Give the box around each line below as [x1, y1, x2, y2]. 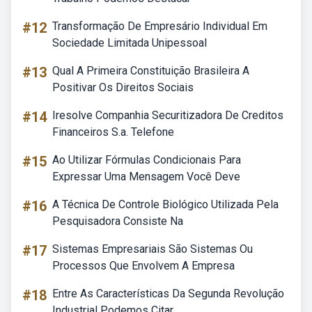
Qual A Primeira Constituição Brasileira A [52, 64, 249, 77]
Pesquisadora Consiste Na [52, 214, 183, 228]
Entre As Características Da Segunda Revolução [52, 287, 284, 300]
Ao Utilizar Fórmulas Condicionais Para [52, 153, 241, 166]
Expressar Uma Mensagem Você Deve [52, 170, 240, 183]
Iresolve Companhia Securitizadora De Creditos [52, 109, 283, 122]
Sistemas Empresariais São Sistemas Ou [52, 242, 253, 256]
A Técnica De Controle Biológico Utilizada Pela [52, 198, 279, 211]
